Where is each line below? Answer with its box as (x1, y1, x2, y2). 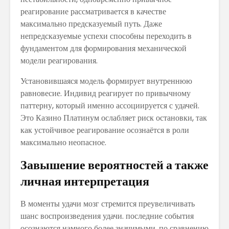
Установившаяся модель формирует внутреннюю (20, 75, 192, 87)
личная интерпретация (20, 172, 149, 190)
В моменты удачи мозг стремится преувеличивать (20, 197, 195, 210)
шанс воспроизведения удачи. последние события (20, 210, 194, 222)
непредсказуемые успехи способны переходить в (20, 30, 192, 42)
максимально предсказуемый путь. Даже (20, 17, 162, 30)
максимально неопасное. (20, 136, 106, 148)
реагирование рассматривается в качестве (20, 5, 166, 17)
